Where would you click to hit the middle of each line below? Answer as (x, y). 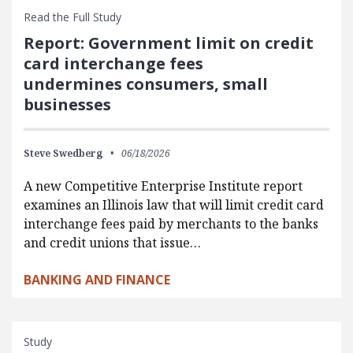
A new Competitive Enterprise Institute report (163, 186)
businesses (69, 104)
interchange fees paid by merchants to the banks (171, 223)
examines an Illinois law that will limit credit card (174, 204)
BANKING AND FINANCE (97, 279)
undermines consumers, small (146, 84)
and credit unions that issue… (112, 242)
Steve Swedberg (63, 153)
